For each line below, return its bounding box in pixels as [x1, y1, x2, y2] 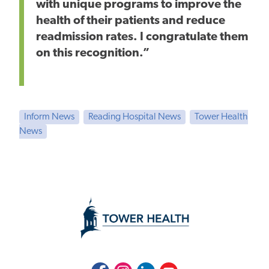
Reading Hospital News [88, 112, 181, 122]
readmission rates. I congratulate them [36, 31, 248, 43]
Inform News [24, 112, 74, 122]
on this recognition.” [36, 47, 152, 59]
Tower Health [195, 112, 248, 122]
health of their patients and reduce [36, 14, 225, 27]
